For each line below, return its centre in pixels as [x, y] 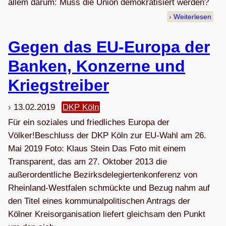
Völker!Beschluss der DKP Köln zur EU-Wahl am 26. [107, 135]
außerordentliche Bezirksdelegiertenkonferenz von [103, 175]
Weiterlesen [193, 16]
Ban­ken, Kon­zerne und [97, 66]
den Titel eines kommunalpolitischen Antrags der [99, 201]
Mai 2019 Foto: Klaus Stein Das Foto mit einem [97, 148]
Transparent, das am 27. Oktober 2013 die [88, 161]
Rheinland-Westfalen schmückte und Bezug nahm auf [109, 188]
